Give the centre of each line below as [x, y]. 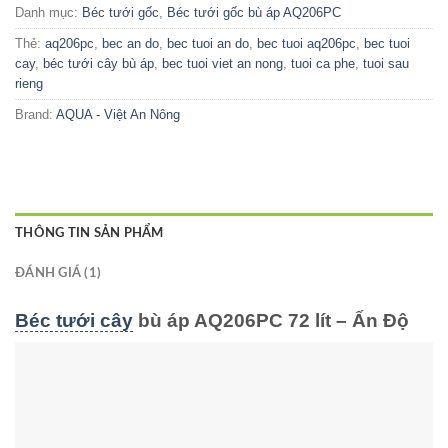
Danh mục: [48, 12]
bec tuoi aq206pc [306, 43]
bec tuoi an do [208, 43]
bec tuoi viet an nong [222, 63]
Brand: [35, 114]
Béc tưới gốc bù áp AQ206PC [254, 12]
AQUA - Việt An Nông [118, 114]
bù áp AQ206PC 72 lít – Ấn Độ [271, 320]
